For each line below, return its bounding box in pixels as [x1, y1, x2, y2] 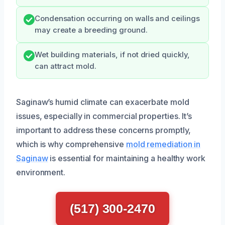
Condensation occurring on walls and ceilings [35, 14, 200, 23]
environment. [16, 167, 66, 177]
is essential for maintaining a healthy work [48, 153, 205, 163]
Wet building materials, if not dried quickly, [35, 50, 190, 59]
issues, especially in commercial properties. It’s [16, 110, 192, 121]
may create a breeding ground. [35, 25, 148, 35]
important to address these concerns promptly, [16, 125, 191, 135]
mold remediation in [126, 139, 201, 149]
